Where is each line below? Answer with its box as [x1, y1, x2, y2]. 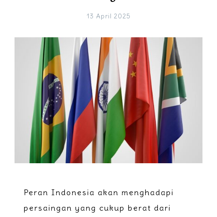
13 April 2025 [86, 12, 131, 21]
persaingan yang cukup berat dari [24, 202, 171, 213]
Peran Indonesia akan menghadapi [24, 187, 174, 197]
